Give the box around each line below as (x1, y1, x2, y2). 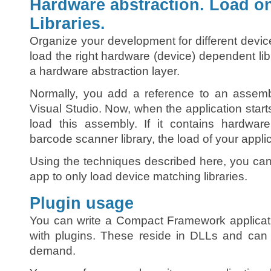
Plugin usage (30, 194, 134, 212)
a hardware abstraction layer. (30, 65, 180, 77)
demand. (30, 244, 76, 257)
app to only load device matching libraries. (30, 170, 247, 183)
